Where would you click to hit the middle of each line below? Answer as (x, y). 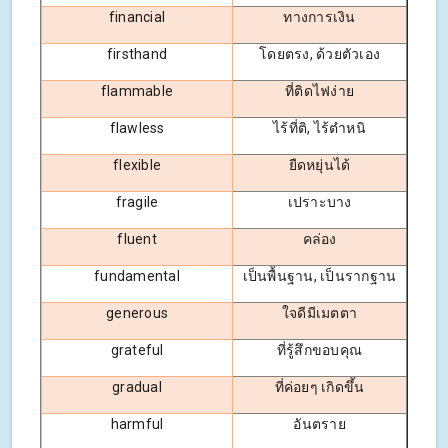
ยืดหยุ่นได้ (319, 164)
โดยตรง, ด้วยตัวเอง (319, 53)
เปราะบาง (319, 201)
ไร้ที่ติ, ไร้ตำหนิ (319, 127)
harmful (137, 423)
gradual (137, 386)
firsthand (137, 53)
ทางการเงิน (319, 16)
